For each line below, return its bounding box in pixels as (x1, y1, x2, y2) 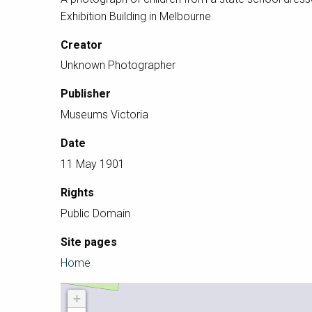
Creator (61, 38, 102, 52)
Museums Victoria (61, 108, 148, 122)
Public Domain (61, 206, 130, 220)
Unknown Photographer (61, 58, 175, 72)
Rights (61, 185, 94, 199)
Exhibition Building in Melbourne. (61, 9, 214, 23)
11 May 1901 (61, 157, 125, 171)
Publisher (61, 87, 111, 101)
